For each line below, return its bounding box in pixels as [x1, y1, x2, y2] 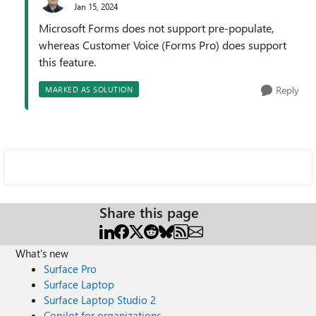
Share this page [99, 202, 199, 221]
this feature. [39, 54, 96, 69]
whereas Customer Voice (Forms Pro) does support [39, 37, 286, 52]
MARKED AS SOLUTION [45, 84, 133, 95]
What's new [16, 246, 69, 260]
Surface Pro [44, 262, 97, 276]
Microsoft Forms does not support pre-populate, [39, 20, 274, 35]
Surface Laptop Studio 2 [44, 293, 157, 307]
